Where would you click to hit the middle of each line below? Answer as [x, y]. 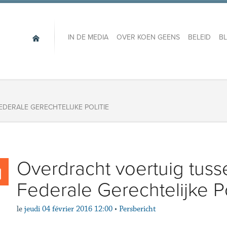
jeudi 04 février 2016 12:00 [68, 209]
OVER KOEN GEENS [148, 37]
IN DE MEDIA [88, 37]
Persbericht [137, 209]
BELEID [199, 37]
